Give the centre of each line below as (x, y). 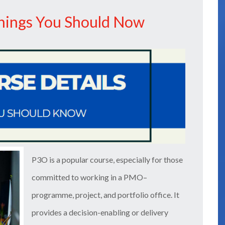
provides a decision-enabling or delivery (100, 212)
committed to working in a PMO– (89, 177)
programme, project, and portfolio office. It (105, 194)
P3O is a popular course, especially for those (107, 159)
